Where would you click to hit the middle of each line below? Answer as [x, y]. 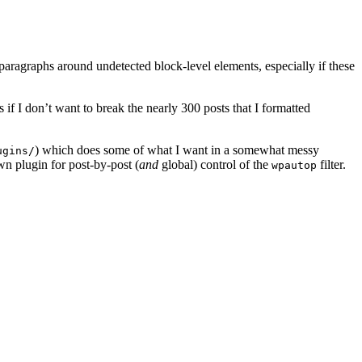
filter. [331, 164]
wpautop [294, 165]
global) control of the [215, 164]
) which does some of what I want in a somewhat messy [177, 149]
